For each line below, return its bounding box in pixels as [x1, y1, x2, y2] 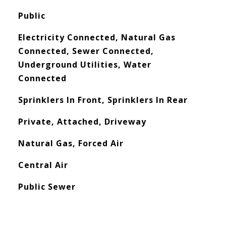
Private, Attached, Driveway [18, 116, 146, 127]
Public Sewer [18, 181, 76, 192]
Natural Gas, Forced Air [18, 138, 124, 149]
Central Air [18, 159, 68, 171]
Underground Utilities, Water [18, 59, 151, 70]
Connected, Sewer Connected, [18, 45, 154, 56]
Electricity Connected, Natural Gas [18, 32, 176, 43]
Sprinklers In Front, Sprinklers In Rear [18, 94, 188, 105]
